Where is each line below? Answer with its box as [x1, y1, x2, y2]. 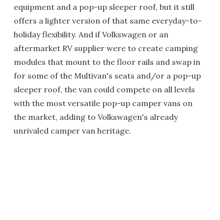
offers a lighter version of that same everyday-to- [14, 15, 202, 26]
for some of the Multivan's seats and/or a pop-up [14, 70, 201, 81]
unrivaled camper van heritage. [14, 125, 131, 136]
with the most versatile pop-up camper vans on [14, 98, 192, 108]
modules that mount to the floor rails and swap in [14, 56, 200, 67]
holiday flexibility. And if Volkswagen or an [14, 29, 168, 39]
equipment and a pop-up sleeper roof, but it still [14, 1, 194, 12]
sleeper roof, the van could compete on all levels [14, 84, 195, 94]
